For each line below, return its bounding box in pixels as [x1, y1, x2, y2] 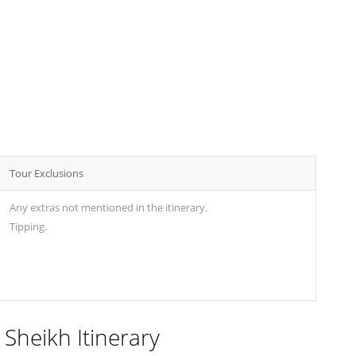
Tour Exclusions [10, 166, 83, 181]
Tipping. [10, 219, 47, 234]
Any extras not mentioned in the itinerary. [10, 200, 207, 215]
